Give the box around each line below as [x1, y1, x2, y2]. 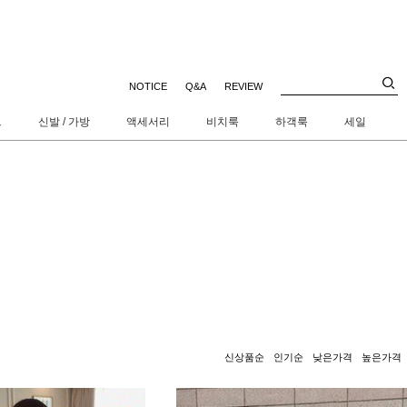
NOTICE [129, 81, 167, 93]
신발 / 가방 [38, 115, 90, 128]
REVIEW [224, 81, 263, 93]
